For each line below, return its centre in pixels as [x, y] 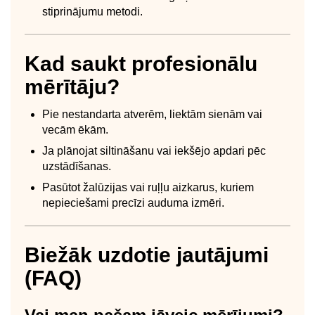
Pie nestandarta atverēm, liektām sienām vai [152, 114]
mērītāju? [72, 86]
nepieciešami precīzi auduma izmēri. [133, 202]
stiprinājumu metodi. [92, 11]
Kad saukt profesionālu [141, 63]
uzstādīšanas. [77, 166]
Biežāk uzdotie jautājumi [147, 255]
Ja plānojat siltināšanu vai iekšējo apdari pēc [154, 150]
